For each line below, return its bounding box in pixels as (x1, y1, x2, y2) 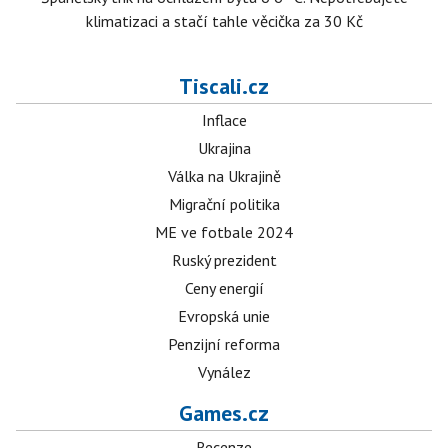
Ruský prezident (171, 250, 277, 271)
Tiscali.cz (179, 72, 269, 101)
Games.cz (179, 399, 269, 428)
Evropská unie (178, 306, 270, 327)
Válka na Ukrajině (167, 166, 281, 187)
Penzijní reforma (168, 334, 280, 355)
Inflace (201, 110, 247, 131)
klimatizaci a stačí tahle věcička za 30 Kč (85, 11, 363, 32)
